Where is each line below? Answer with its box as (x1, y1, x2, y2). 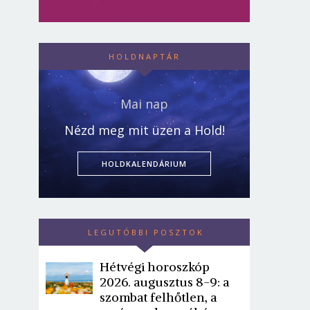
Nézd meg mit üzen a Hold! (64, 122, 225, 139)
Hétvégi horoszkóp (100, 259, 210, 275)
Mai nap (120, 95, 169, 113)
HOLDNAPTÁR (108, 51, 181, 62)
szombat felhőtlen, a (100, 289, 217, 306)
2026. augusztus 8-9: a (100, 274, 230, 291)
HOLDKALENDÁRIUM (102, 158, 188, 170)
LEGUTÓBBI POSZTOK (88, 227, 205, 238)
